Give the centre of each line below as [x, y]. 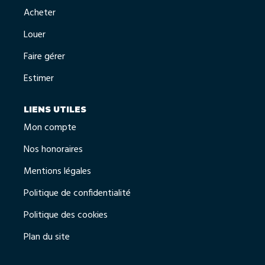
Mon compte [50, 128]
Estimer [39, 78]
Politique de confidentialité [77, 194]
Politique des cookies [66, 216]
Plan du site [47, 237]
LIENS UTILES [55, 109]
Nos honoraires [53, 150]
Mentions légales [57, 172]
